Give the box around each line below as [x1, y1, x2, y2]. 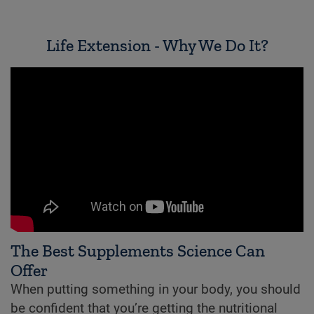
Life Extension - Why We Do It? [46, 35, 268, 56]
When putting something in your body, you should [11, 282, 301, 298]
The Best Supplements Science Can [11, 240, 265, 261]
